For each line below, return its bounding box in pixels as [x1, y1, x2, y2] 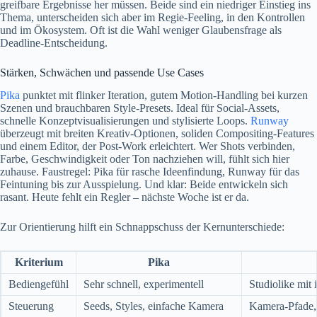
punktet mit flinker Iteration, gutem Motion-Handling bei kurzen [20, 89, 308, 102]
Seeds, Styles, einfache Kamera [83, 300, 224, 313]
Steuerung [8, 300, 54, 313]
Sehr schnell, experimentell [83, 278, 204, 291]
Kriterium [14, 256, 63, 269]
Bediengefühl [8, 278, 69, 291]
